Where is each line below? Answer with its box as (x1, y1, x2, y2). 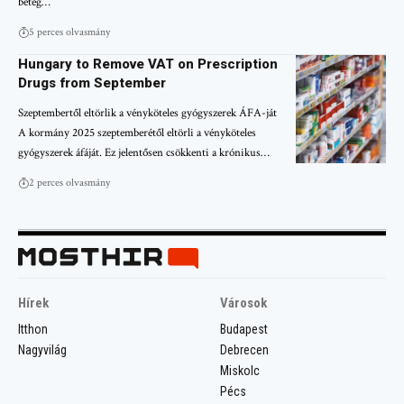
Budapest (220, 321, 268, 336)
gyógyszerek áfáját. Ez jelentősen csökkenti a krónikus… (18, 144, 270, 161)
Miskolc (220, 363, 260, 378)
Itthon (18, 321, 48, 336)
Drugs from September (18, 74, 166, 91)
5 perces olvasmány (29, 24, 110, 39)
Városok (220, 294, 267, 311)
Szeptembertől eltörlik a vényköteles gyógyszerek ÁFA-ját (18, 105, 277, 121)
